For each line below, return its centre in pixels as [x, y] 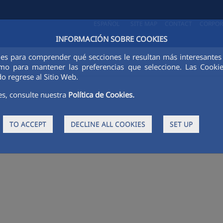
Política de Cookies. [102, 95]
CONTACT [179, 24]
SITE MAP [145, 24]
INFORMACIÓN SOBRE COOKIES [111, 39]
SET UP [181, 124]
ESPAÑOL [107, 24]
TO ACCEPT [28, 124]
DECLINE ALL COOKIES [108, 124]
